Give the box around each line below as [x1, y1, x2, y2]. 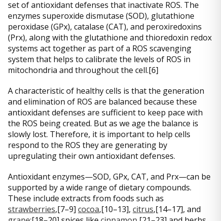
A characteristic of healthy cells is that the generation [8, 85, 204, 96]
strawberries [8, 204, 55, 215]
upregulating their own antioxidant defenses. [8, 150, 177, 161]
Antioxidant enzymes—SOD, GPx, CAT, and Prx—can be [8, 171, 211, 182]
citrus [133, 204, 153, 215]
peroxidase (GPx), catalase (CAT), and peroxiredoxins [8, 21, 202, 32]
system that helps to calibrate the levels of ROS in [8, 54, 190, 65]
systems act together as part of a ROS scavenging [8, 43, 191, 54]
